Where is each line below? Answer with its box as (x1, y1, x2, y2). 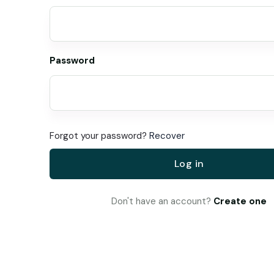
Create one (213, 194, 267, 207)
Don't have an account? (111, 194, 214, 207)
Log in (174, 157, 204, 170)
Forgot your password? (49, 129, 149, 142)
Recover (149, 129, 185, 142)
